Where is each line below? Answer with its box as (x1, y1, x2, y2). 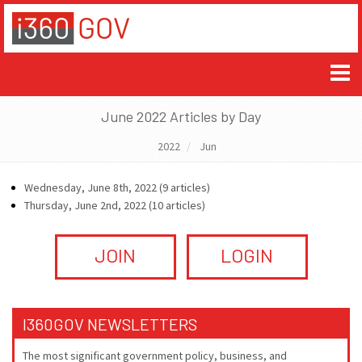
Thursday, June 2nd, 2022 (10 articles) (24, 198, 205, 213)
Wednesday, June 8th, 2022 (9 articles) (24, 180, 210, 195)
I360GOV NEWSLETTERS (23, 314, 197, 334)
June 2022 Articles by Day (101, 107, 261, 125)
